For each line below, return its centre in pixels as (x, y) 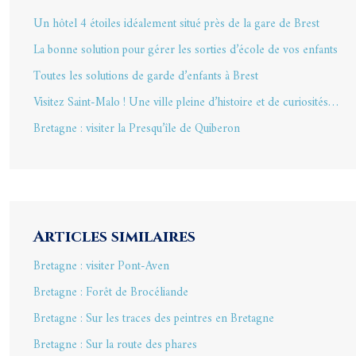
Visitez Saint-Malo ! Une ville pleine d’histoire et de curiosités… (186, 103)
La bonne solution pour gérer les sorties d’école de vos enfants (186, 50)
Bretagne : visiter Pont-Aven (101, 267)
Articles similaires (114, 236)
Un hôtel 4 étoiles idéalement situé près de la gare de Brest (176, 24)
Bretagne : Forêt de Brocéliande (111, 293)
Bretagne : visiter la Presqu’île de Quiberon (137, 129)
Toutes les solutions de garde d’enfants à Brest (146, 77)
